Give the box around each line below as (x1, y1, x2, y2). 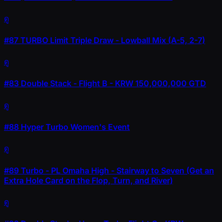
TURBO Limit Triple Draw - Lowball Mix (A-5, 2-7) (18, 35, 205, 45)
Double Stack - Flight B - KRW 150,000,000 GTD (19, 78, 206, 89)
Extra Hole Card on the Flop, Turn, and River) (4, 175, 173, 185)
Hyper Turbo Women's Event (19, 121, 130, 132)
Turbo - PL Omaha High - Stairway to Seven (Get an (19, 165, 214, 175)
